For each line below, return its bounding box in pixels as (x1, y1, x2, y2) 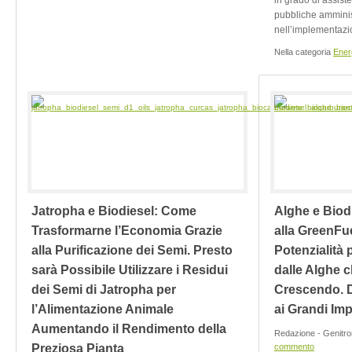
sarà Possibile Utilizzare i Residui (31, 263, 228, 277)
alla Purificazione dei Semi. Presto (31, 244, 233, 257)
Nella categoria (274, 47, 333, 57)
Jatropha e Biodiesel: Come (31, 204, 196, 218)
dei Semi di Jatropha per (31, 283, 176, 296)
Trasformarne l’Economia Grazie (31, 224, 222, 237)
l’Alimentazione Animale (31, 302, 174, 316)
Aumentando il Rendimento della (31, 322, 226, 335)
